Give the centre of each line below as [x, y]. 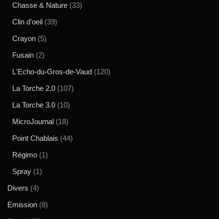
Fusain [23, 55]
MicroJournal [33, 121]
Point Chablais [35, 138]
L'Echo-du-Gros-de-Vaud [52, 71]
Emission [22, 204]
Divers [18, 188]
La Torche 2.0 [34, 88]
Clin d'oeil [27, 22]
